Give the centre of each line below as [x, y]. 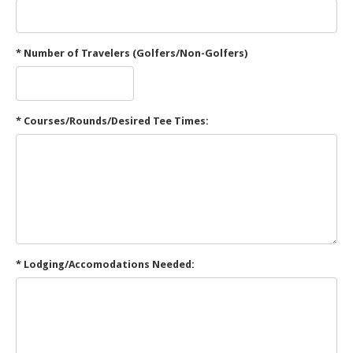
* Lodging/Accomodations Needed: [105, 265]
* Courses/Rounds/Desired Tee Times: [112, 121]
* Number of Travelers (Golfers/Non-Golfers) [132, 54]
